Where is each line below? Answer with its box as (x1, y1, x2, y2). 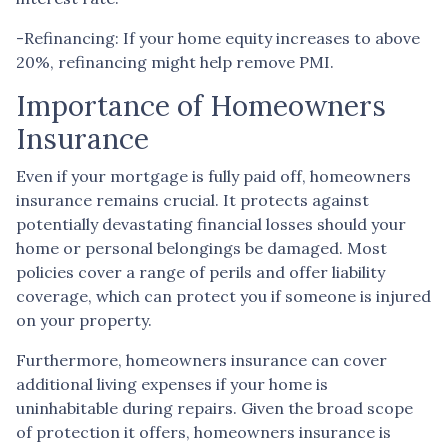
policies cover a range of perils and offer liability (16, 261, 385, 282)
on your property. (16, 309, 152, 330)
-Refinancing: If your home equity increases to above (16, 27, 420, 48)
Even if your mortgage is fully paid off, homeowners (16, 165, 411, 186)
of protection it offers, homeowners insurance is (16, 421, 391, 442)
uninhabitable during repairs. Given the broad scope (16, 397, 413, 418)
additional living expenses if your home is (16, 373, 328, 394)
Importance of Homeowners (16, 87, 386, 124)
